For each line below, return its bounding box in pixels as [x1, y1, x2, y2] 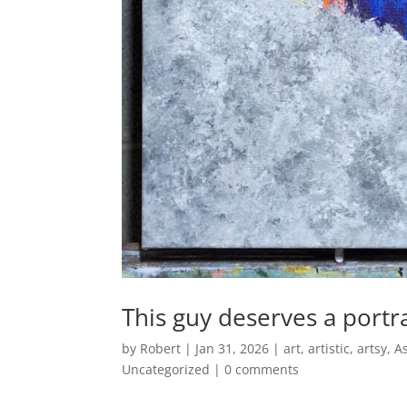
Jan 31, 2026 [195, 339, 270, 357]
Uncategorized [122, 360, 211, 378]
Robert [140, 339, 182, 357]
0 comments [224, 360, 300, 378]
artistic [308, 339, 351, 357]
